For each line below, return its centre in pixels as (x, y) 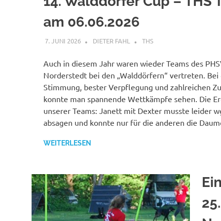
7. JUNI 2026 (63, 40)
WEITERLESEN (67, 143)
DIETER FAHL (111, 40)
